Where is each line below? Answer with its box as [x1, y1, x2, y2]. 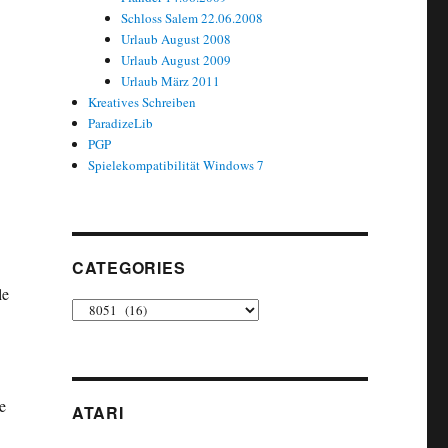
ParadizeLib [88, 113, 154, 132]
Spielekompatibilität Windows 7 [88, 155, 265, 174]
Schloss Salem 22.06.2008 [120, 8, 263, 27]
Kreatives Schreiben [88, 92, 197, 111]
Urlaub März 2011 [120, 71, 220, 90]
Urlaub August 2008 [120, 29, 231, 48]
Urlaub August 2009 [120, 50, 231, 69]
